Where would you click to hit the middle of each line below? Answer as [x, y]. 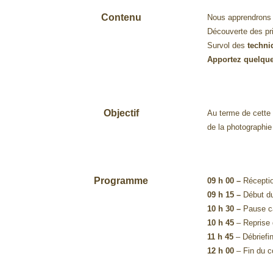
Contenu [121, 18]
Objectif [121, 113]
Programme [121, 180]
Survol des [226, 46]
